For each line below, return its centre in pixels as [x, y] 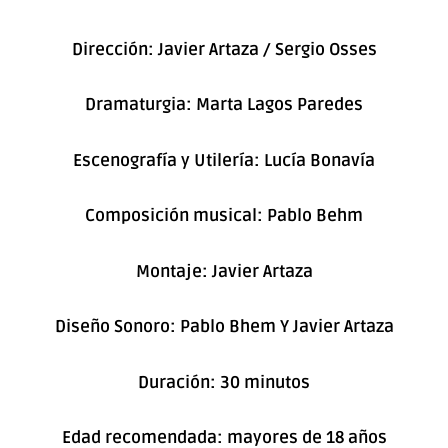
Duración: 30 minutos [224, 382]
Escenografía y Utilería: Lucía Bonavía [224, 160]
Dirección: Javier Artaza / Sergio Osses [224, 49]
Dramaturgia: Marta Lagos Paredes [224, 105]
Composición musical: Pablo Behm [224, 216]
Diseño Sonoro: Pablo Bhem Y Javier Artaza [224, 327]
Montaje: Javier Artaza [224, 271]
